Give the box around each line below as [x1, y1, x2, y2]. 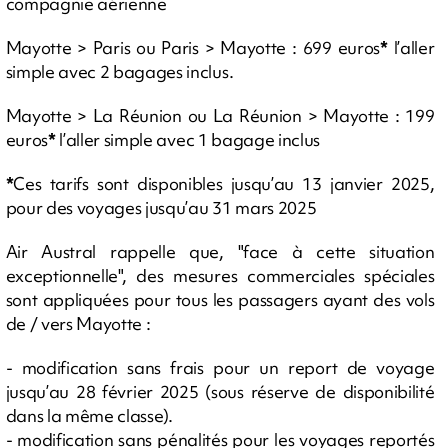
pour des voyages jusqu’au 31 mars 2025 [5, 195, 317, 219]
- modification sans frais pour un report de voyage [5, 355, 435, 379]
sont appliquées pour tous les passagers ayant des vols [5, 287, 435, 311]
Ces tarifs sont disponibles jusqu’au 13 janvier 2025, [13, 171, 435, 195]
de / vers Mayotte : [5, 311, 151, 335]
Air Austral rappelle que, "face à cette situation [5, 239, 435, 263]
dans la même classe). [5, 403, 173, 427]
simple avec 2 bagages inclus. [5, 59, 234, 83]
